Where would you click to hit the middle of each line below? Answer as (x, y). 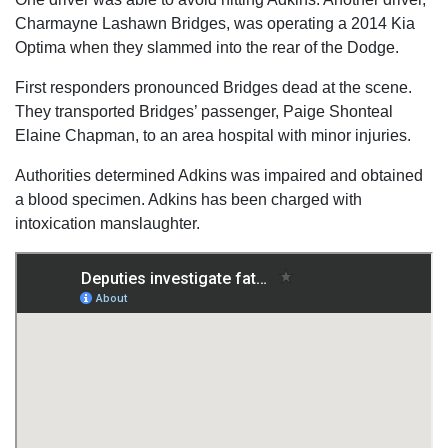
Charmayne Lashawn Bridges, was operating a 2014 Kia (215, 23)
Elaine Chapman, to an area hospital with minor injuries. (213, 135)
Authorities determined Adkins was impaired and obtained (219, 175)
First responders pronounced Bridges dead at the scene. (213, 87)
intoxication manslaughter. (107, 223)
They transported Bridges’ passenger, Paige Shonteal (204, 111)
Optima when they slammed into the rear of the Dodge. (207, 47)
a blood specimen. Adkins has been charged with (188, 199)
